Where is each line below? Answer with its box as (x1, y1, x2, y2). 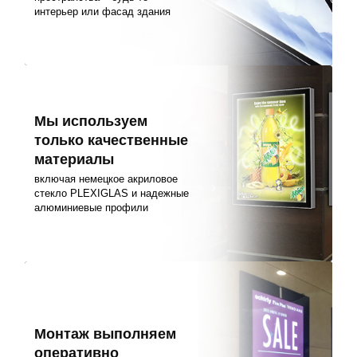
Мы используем (34, 112, 148, 129)
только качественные (34, 131, 189, 148)
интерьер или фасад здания (34, 5, 171, 18)
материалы (34, 151, 115, 167)
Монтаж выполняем (34, 325, 177, 342)
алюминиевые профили (34, 201, 149, 214)
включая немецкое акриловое (34, 172, 178, 185)
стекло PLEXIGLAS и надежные (34, 186, 190, 199)
